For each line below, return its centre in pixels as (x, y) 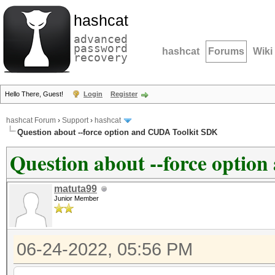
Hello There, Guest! (35, 94)
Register (124, 94)
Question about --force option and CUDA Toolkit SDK (117, 132)
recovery (101, 57)
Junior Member (76, 198)
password (101, 48)
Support (75, 121)
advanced (101, 39)
